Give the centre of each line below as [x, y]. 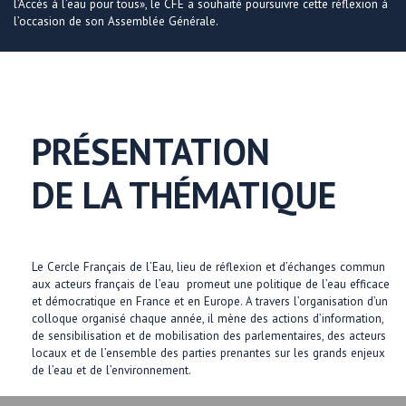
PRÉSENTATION [151, 151]
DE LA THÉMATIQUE [184, 194]
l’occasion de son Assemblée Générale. [116, 21]
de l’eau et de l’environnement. [111, 370]
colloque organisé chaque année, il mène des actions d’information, [208, 318]
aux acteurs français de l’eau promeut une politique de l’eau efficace [211, 284]
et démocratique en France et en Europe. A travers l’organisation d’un [210, 301]
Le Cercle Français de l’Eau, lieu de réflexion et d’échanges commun [208, 266]
